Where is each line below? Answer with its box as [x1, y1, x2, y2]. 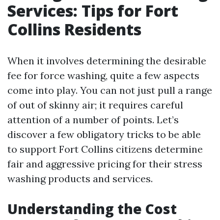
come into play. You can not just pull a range [7, 84, 212, 96]
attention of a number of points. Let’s [7, 113, 179, 126]
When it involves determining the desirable [7, 55, 206, 67]
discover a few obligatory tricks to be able [7, 128, 201, 140]
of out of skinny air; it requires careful [7, 99, 183, 111]
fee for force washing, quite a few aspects [7, 69, 199, 82]
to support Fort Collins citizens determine [7, 143, 203, 155]
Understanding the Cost [7, 199, 177, 218]
